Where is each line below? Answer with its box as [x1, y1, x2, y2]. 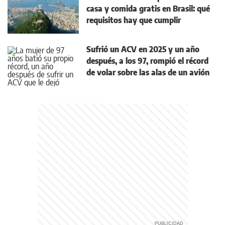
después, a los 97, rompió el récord [86, 56, 208, 66]
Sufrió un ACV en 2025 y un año [86, 44, 199, 55]
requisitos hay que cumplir [86, 15, 181, 26]
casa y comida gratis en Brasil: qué [86, 4, 210, 14]
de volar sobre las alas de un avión [86, 67, 209, 78]
